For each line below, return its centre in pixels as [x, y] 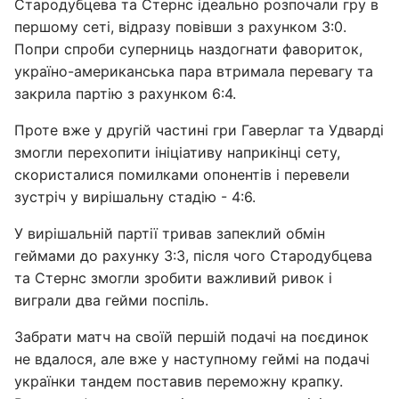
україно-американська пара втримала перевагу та [194, 71]
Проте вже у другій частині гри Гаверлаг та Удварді [199, 130]
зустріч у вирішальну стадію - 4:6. [135, 197]
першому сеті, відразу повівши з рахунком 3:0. [180, 27]
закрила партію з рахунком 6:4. [125, 94]
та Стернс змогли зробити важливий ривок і [173, 278]
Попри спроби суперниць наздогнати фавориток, [188, 49]
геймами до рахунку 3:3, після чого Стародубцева [193, 256]
